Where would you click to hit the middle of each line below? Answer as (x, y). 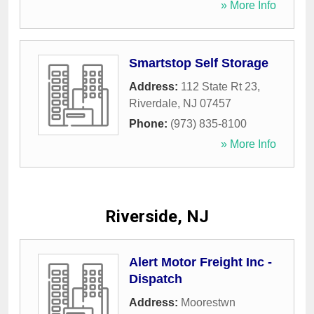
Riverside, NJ (157, 217)
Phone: (150, 124)
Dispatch (156, 279)
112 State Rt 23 (219, 87)
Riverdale (153, 104)
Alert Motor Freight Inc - (200, 262)
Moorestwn (208, 303)
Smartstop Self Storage (199, 63)
